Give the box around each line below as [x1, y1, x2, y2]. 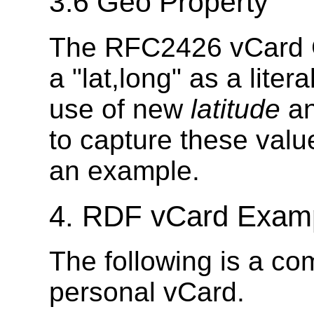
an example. [49, 156, 200, 186]
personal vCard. [49, 277, 245, 308]
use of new [49, 94, 191, 125]
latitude [191, 94, 280, 125]
